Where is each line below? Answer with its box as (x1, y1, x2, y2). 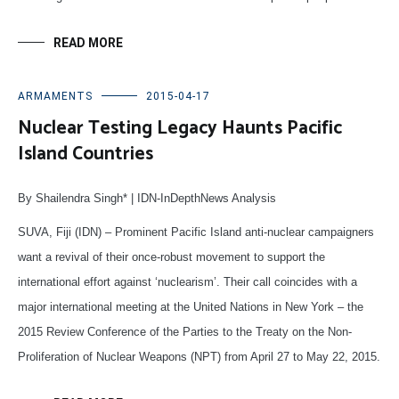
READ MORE (53, 35, 123, 50)
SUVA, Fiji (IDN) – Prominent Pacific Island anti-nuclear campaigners (18, 224, 374, 239)
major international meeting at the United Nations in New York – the (18, 299, 363, 313)
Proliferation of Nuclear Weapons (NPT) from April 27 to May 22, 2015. (18, 349, 380, 363)
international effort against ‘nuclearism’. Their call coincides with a (18, 274, 357, 289)
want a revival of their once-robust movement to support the (18, 249, 325, 264)
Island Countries (18, 138, 153, 169)
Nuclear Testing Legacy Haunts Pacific (18, 112, 342, 143)
